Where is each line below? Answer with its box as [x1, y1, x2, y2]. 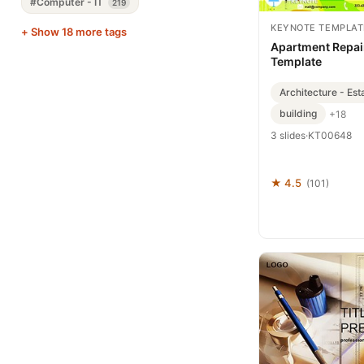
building [279, 107, 317, 119]
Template [271, 54, 322, 68]
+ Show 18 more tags [21, 25, 127, 38]
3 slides [271, 129, 305, 141]
